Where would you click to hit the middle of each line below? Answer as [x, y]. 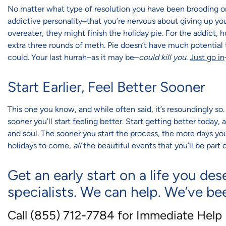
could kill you [162, 58]
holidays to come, [40, 146]
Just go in [207, 58]
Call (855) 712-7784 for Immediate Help [115, 215]
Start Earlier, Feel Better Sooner [106, 87]
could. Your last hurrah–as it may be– [73, 58]
